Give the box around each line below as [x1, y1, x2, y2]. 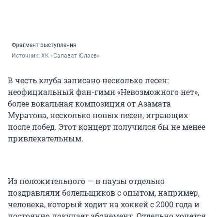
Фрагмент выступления [12, 42, 77, 49]
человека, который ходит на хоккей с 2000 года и [8, 199, 200, 210]
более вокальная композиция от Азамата [8, 98, 171, 109]
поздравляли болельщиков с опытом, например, [8, 187, 200, 198]
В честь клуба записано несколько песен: [8, 75, 169, 86]
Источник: [12, 52, 41, 60]
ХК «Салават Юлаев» [41, 52, 100, 60]
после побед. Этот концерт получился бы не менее [8, 122, 205, 132]
